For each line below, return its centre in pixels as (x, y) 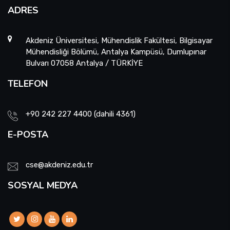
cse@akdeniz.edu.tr (59, 165)
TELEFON (28, 84)
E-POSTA (28, 135)
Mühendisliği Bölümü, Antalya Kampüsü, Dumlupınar (116, 52)
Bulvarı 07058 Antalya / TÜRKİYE (84, 63)
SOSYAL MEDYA (43, 185)
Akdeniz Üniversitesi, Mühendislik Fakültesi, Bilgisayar (119, 41)
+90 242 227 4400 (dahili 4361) (81, 114)
